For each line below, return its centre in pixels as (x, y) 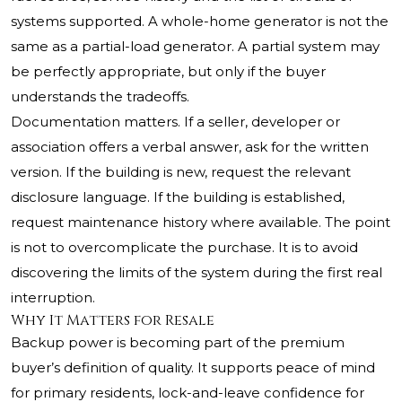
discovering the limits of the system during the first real (197, 273)
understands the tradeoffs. (100, 97)
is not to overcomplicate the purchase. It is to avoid (184, 248)
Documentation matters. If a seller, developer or (175, 122)
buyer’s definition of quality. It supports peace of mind (193, 368)
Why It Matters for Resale (113, 321)
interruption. (53, 298)
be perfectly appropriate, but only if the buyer (168, 72)
